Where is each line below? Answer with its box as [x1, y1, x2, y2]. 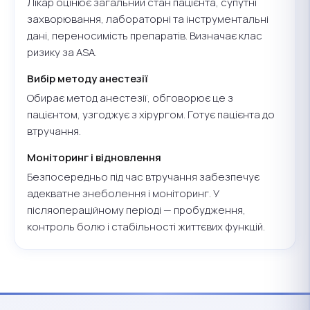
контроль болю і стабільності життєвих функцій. [27, 219, 265, 234]
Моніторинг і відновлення [27, 149, 161, 165]
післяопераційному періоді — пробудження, [27, 202, 246, 217]
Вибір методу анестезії [27, 71, 148, 86]
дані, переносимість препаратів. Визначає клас [27, 28, 262, 43]
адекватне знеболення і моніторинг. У [27, 185, 219, 201]
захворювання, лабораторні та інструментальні [27, 11, 268, 26]
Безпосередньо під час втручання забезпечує [27, 169, 259, 184]
